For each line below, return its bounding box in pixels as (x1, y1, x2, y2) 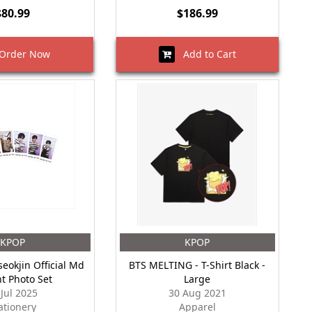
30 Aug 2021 (168, 286, 226, 299)
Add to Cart (174, 47, 236, 61)
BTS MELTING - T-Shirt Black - (129, 258, 266, 272)
